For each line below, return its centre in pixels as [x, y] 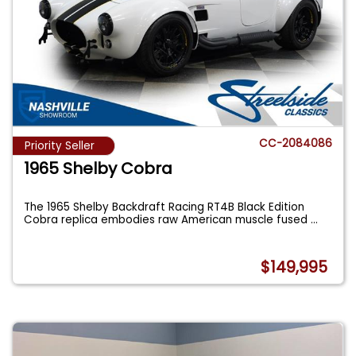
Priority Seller [60, 146]
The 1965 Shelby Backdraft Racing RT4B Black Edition [164, 207]
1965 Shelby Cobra [99, 169]
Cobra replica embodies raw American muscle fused [168, 220]
